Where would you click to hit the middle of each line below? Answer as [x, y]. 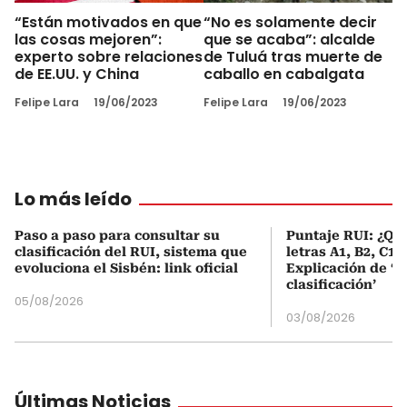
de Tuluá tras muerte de [293, 56]
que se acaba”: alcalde [289, 39]
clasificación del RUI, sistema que [131, 251]
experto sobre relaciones [109, 56]
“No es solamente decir [290, 22]
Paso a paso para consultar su [117, 235]
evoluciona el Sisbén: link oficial [126, 268]
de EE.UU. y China [77, 74]
